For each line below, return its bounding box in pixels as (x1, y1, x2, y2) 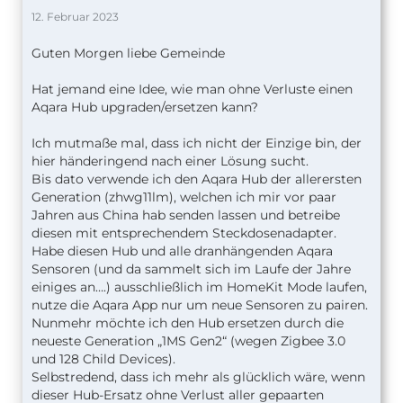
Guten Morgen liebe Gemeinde (31, 44, 225, 61)
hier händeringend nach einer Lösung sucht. (31, 152, 309, 169)
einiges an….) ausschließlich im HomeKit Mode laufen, (31, 278, 367, 295)
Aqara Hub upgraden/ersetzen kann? (31, 98, 258, 115)
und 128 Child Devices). (31, 350, 175, 367)
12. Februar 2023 (31, 9, 119, 23)
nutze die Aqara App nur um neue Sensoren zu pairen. (31, 296, 368, 313)
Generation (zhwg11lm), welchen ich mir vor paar (31, 188, 336, 205)
